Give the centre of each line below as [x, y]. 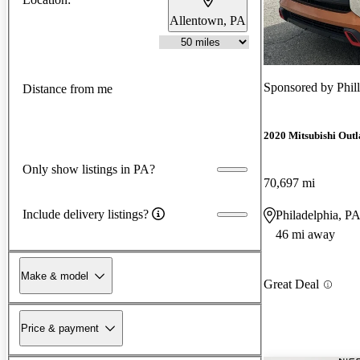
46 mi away [305, 235]
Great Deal [291, 284]
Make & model [55, 276]
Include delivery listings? [86, 214]
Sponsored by [300, 87]
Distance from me [67, 89]
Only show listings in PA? [89, 169]
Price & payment [60, 328]
